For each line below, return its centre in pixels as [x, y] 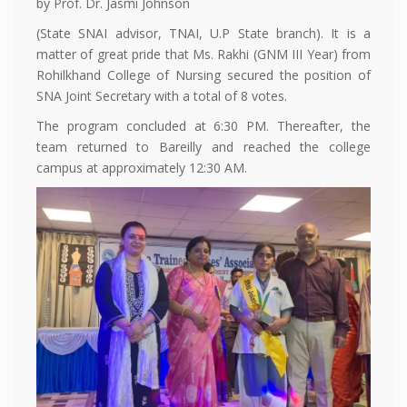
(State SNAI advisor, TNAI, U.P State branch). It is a [203, 33]
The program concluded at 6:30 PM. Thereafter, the [203, 125]
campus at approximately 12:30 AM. [142, 167]
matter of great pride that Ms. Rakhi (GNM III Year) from [203, 54]
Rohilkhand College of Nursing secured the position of [203, 74]
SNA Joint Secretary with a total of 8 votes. [162, 95]
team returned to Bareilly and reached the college [203, 146]
